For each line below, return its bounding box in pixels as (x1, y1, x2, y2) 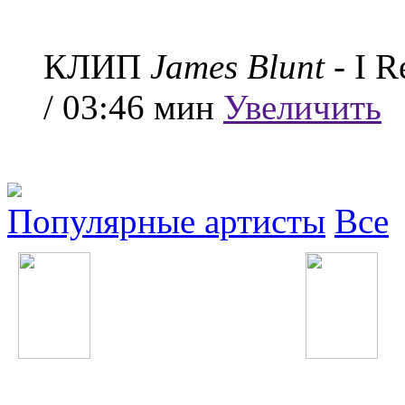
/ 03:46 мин (43, 87, 223, 127)
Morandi (306, 365, 344, 377)
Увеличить (223, 87, 381, 127)
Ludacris (18, 365, 60, 377)
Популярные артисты (7, 201, 325, 240)
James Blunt (150, 46, 325, 86)
